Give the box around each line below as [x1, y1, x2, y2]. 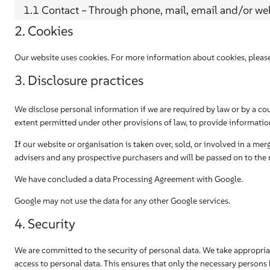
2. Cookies [14, 22, 73, 39]
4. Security [14, 215, 75, 232]
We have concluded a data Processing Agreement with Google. [14, 174, 243, 184]
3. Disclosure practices [14, 72, 143, 89]
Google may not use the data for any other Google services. [14, 195, 230, 206]
